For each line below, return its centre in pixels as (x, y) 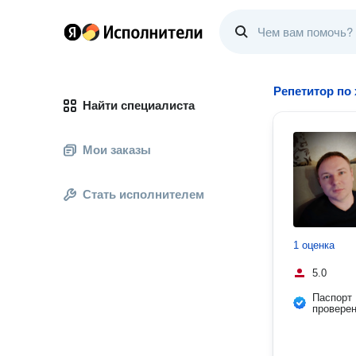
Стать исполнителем (143, 194)
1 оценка (314, 245)
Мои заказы (117, 150)
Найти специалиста (139, 105)
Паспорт (332, 298)
